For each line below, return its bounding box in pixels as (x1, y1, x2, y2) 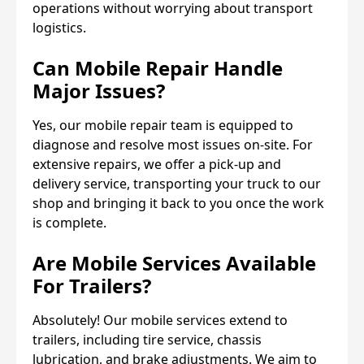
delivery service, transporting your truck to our (32, 174, 321, 193)
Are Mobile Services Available (32, 249, 316, 276)
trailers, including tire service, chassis (32, 330, 262, 349)
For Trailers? (32, 271, 151, 299)
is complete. (32, 213, 106, 232)
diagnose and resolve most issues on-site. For (32, 135, 313, 154)
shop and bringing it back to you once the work (32, 193, 324, 212)
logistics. (32, 18, 86, 37)
